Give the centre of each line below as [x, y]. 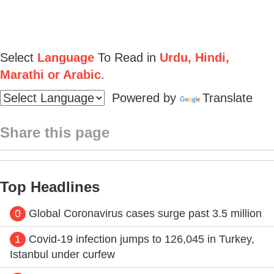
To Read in [125, 57]
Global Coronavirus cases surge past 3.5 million [145, 213]
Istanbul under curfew [62, 254]
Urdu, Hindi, [193, 57]
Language [66, 57]
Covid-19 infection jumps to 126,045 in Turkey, [142, 239]
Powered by [142, 98]
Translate [228, 98]
